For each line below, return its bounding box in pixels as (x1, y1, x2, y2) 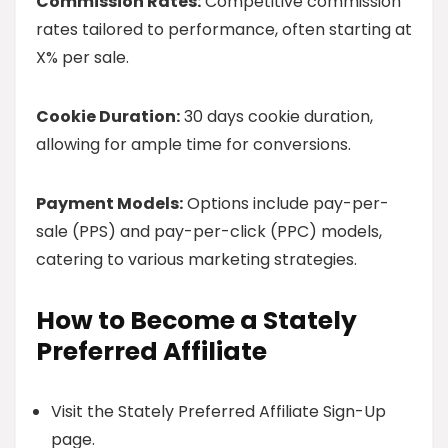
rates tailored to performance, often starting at (36, 18, 412, 41)
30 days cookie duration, (180, 105, 373, 128)
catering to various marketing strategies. (36, 248, 357, 271)
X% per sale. (36, 46, 129, 69)
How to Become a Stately (36, 303, 357, 338)
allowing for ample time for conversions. (36, 133, 351, 156)
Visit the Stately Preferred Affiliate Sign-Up (51, 400, 386, 423)
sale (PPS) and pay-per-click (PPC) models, (36, 220, 382, 243)
